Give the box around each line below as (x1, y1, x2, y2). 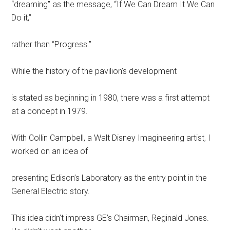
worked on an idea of (11, 146, 88, 156)
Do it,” (11, 12, 32, 23)
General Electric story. (11, 186, 90, 196)
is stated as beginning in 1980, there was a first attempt (11, 92, 210, 103)
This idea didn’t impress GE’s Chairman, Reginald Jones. (11, 213, 209, 223)
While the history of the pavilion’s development (11, 66, 177, 76)
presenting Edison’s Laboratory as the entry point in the (11, 172, 207, 183)
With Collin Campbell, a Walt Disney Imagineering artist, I (11, 132, 211, 143)
